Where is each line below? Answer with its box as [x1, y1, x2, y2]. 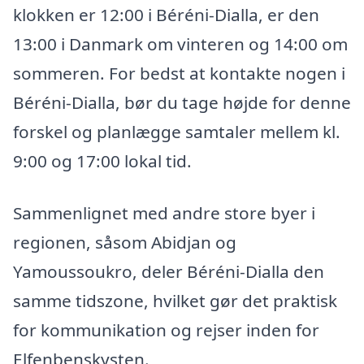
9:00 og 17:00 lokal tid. [13, 149, 192, 173]
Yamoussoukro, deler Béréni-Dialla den [13, 260, 324, 284]
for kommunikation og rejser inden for [13, 318, 319, 342]
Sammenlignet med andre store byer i [13, 201, 315, 225]
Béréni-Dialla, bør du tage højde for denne [13, 91, 351, 115]
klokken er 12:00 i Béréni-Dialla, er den [13, 3, 319, 27]
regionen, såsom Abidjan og [13, 231, 236, 254]
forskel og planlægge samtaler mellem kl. [13, 120, 340, 144]
